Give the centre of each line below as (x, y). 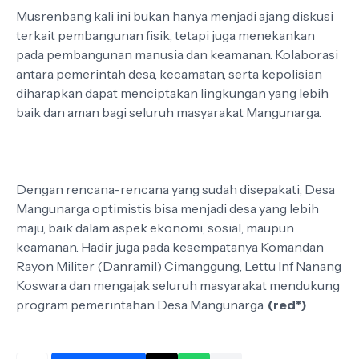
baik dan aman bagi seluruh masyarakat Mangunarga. (169, 112)
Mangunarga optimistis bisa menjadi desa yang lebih (167, 208)
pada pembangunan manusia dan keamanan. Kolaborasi (177, 54)
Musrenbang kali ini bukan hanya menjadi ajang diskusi (175, 16)
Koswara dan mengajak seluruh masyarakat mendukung (178, 285)
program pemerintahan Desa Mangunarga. (142, 305)
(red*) (287, 305)
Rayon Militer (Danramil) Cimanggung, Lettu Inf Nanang (179, 266)
